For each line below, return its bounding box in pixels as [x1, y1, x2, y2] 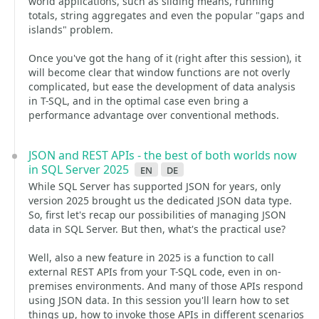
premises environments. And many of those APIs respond [28, 279, 303, 293]
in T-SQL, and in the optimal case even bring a [28, 94, 249, 108]
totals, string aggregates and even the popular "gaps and [28, 9, 305, 22]
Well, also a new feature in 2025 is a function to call [28, 251, 274, 264]
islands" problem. [28, 23, 113, 36]
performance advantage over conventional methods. [28, 108, 279, 122]
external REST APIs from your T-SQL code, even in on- [28, 265, 281, 278]
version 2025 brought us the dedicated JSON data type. [28, 194, 292, 207]
